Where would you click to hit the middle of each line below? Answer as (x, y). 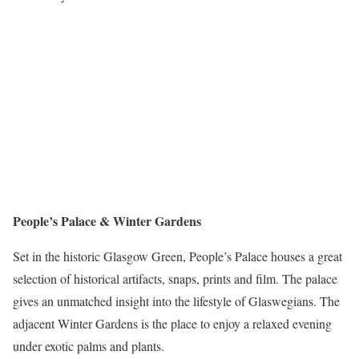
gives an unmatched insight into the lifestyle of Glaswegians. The (176, 301)
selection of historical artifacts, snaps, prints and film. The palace (175, 278)
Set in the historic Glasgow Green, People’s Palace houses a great (177, 256)
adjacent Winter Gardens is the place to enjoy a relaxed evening (172, 323)
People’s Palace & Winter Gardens (107, 220)
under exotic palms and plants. (92, 345)
